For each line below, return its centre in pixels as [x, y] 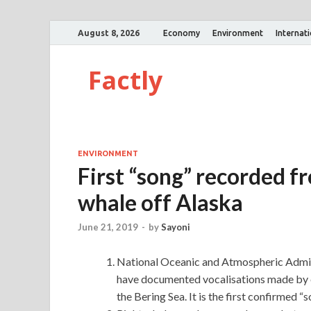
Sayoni [176, 227]
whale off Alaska [160, 202]
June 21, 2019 [108, 227]
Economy [182, 33]
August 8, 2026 [109, 33]
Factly [125, 80]
